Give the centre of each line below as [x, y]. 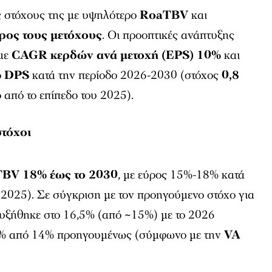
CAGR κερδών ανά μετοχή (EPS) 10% [117, 55]
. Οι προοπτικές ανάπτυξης [168, 35]
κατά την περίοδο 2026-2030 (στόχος [126, 75]
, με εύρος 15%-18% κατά [182, 175]
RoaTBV [164, 15]
